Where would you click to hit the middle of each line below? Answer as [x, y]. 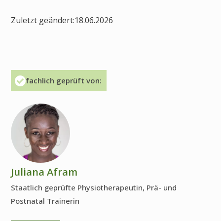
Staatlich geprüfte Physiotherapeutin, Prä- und [94, 188]
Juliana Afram [44, 172]
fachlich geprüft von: [64, 81]
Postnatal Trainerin [45, 201]
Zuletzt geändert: [43, 20]
